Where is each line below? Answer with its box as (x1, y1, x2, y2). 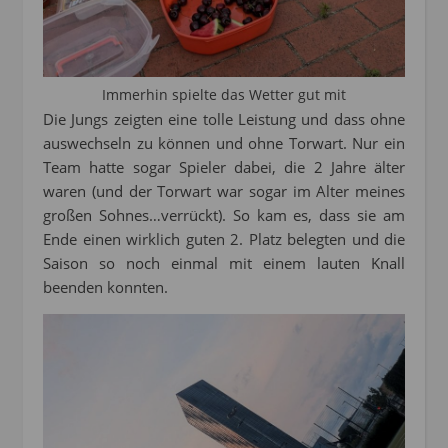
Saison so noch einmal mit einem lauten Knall (43, 252, 405, 273)
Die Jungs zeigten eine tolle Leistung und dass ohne (43, 108, 405, 129)
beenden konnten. (43, 276, 168, 297)
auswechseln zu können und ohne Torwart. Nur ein (43, 132, 405, 153)
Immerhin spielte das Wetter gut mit (102, 84, 346, 104)
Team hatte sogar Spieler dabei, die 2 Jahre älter (43, 156, 405, 177)
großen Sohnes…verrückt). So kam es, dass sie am (43, 204, 405, 225)
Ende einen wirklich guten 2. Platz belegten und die (43, 228, 405, 249)
